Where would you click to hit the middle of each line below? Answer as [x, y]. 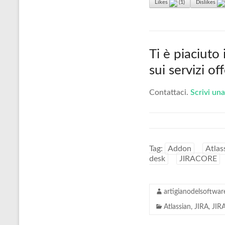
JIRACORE [198, 159]
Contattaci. [170, 92]
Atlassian [177, 207]
